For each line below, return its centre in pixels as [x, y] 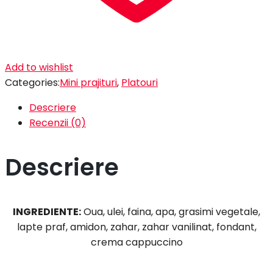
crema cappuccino [136, 242]
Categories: [32, 83]
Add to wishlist [39, 68]
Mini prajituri [88, 83]
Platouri [140, 83]
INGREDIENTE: [47, 211]
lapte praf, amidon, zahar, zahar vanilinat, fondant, [136, 227]
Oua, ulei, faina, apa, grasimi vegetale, [171, 211]
